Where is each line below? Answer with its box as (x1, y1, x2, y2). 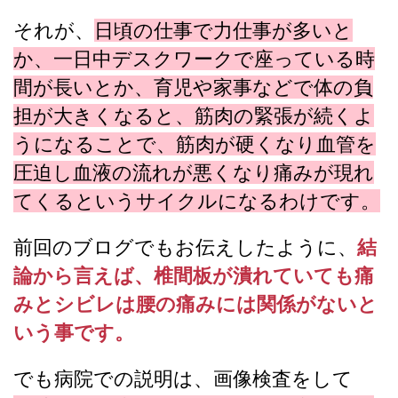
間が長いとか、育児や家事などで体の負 (13, 75, 373, 99)
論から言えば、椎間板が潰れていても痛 (13, 263, 374, 287)
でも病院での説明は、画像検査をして (13, 366, 353, 390)
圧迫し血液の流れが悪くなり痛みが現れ (13, 160, 374, 184)
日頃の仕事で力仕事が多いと (94, 18, 353, 42)
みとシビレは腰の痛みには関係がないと (13, 291, 378, 315)
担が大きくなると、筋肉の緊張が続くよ (13, 103, 374, 127)
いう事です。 (13, 320, 134, 344)
